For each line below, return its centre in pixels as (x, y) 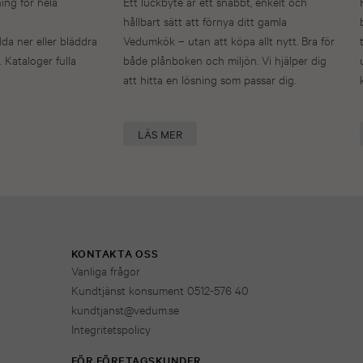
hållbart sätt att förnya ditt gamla (205, 21)
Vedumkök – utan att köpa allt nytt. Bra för (229, 41)
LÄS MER (160, 134)
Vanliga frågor (105, 271)
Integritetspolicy (111, 329)
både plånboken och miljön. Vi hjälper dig (225, 60)
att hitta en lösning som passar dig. (209, 79)
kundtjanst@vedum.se (125, 310)
